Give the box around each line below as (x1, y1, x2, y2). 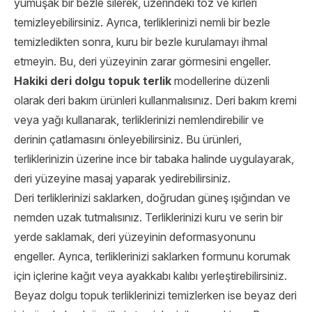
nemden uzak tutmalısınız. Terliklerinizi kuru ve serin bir (14, 210, 283, 224)
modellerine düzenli (171, 74, 270, 88)
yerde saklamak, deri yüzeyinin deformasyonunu (14, 230, 256, 244)
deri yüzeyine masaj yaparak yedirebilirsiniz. (14, 171, 231, 185)
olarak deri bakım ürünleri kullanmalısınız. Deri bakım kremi (14, 93, 297, 107)
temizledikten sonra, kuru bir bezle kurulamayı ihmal (14, 35, 267, 49)
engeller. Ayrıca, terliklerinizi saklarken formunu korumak (14, 249, 290, 263)
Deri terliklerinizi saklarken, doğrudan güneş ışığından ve (14, 191, 290, 205)
